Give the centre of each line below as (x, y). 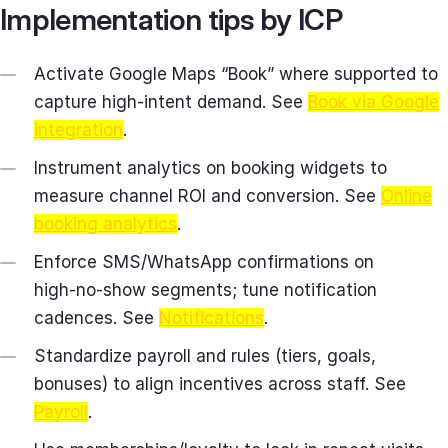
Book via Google (373, 101)
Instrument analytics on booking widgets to (210, 167)
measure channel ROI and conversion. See (207, 195)
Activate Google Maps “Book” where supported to (236, 73)
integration (78, 129)
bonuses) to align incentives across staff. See (220, 383)
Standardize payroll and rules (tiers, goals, (205, 355)
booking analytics (105, 223)
